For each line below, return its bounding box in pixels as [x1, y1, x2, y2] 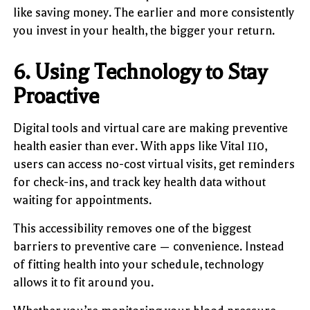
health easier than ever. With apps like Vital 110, [13, 138, 268, 153]
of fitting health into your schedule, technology [13, 257, 264, 271]
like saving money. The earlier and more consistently [13, 5, 295, 19]
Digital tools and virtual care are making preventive [13, 120, 289, 135]
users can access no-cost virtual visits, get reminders [13, 156, 295, 171]
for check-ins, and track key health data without [13, 174, 266, 189]
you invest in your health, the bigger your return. [13, 23, 275, 37]
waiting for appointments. [13, 192, 152, 207]
